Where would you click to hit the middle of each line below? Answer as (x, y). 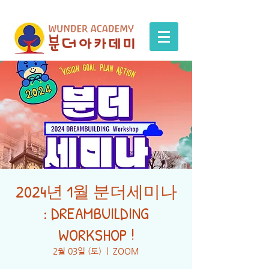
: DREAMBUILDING (96, 213)
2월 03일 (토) (77, 251)
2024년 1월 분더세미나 (96, 192)
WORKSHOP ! (96, 235)
